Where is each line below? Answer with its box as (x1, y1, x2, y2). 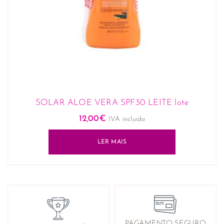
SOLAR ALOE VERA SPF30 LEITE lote (35, 98, 189, 107)
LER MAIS (97, 139, 127, 145)
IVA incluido (108, 115, 145, 122)
